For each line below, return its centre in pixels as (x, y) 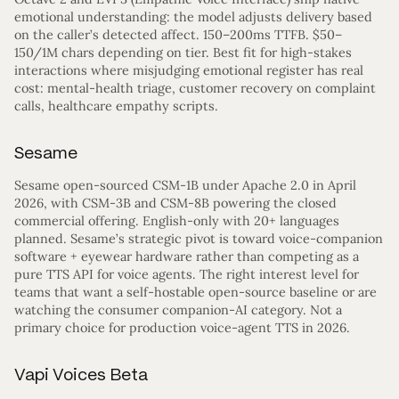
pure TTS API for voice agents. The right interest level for (187, 275)
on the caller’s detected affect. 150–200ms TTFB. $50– (178, 35)
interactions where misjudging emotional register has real (189, 71)
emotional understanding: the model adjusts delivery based (193, 17)
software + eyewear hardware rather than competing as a (187, 257)
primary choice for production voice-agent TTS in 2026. (182, 328)
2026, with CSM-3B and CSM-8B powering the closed (175, 204)
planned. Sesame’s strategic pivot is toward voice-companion (199, 239)
